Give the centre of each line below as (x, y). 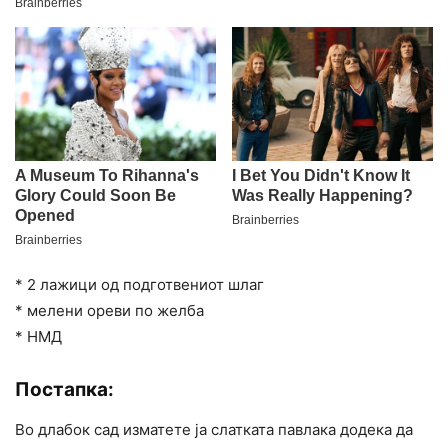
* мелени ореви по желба (109, 311)
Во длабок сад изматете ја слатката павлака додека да (214, 430)
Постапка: (64, 390)
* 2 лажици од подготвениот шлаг (139, 285)
